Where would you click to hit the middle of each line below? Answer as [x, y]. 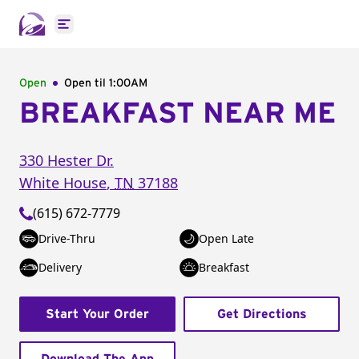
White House [63, 183]
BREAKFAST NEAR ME [177, 114]
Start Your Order [97, 314]
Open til [87, 83]
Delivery [60, 267]
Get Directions [262, 314]
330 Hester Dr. [67, 160]
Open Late [226, 238]
